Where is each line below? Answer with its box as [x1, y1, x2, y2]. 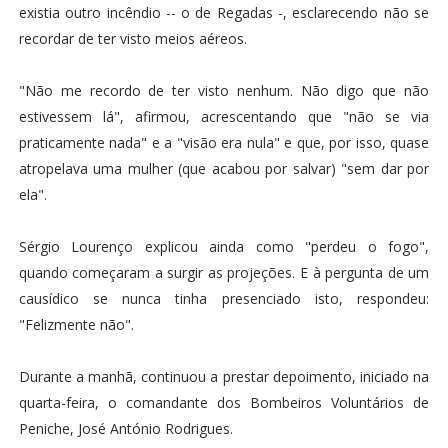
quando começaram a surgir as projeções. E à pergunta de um [18, 262, 430, 282]
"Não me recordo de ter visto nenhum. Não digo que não [18, 80, 430, 100]
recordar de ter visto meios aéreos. [18, 28, 247, 48]
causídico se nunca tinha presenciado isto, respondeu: [18, 288, 430, 308]
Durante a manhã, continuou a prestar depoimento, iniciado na [18, 366, 430, 386]
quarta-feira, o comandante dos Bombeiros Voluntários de [18, 392, 430, 412]
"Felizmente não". [18, 314, 134, 334]
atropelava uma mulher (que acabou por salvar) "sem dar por [18, 158, 430, 178]
